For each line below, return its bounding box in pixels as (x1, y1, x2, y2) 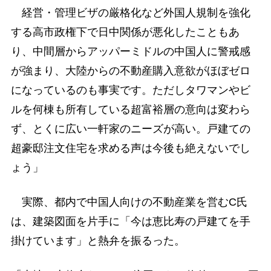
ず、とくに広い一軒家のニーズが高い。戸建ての (10, 122, 250, 135)
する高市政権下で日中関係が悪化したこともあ (10, 25, 240, 38)
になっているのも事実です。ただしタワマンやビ (10, 83, 250, 96)
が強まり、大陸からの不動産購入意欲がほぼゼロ (10, 64, 250, 77)
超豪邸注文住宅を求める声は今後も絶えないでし (10, 142, 250, 154)
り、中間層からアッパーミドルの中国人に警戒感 (10, 45, 250, 57)
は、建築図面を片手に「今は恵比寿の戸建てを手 (10, 215, 250, 227)
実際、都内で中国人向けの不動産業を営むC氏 (10, 195, 247, 208)
